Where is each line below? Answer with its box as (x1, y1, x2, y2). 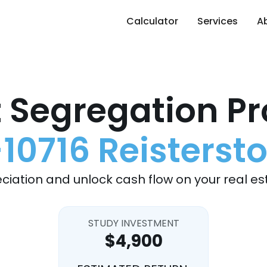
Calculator (126, 14, 178, 28)
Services (197, 14, 238, 28)
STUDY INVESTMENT (88, 216, 179, 230)
